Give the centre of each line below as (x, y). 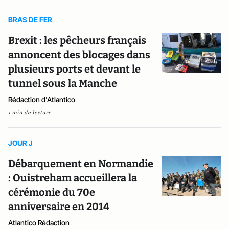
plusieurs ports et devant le (74, 69)
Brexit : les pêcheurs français (77, 40)
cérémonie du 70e (52, 192)
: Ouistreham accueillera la (73, 178)
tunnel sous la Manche (63, 83)
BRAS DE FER (30, 20)
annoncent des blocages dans (79, 55)
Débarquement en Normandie (81, 164)
